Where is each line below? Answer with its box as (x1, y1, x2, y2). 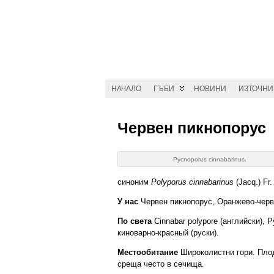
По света (117, 217, 152, 226)
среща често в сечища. (117, 259, 204, 268)
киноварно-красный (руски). (117, 228, 219, 237)
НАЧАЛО (111, 84, 141, 93)
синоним (117, 177, 151, 187)
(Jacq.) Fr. (234, 177, 272, 187)
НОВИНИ (194, 84, 226, 93)
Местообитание (117, 248, 178, 257)
